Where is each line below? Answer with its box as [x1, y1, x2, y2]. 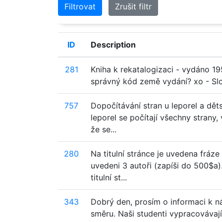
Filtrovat [64, 1, 96, 11]
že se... [91, 124, 116, 134]
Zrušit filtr [115, 1, 152, 11]
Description [91, 40, 136, 50]
